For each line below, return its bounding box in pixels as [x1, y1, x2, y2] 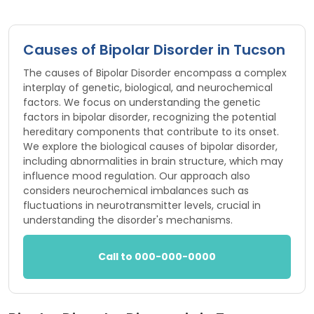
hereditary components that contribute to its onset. [23, 125, 279, 139]
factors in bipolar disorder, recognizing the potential [23, 110, 276, 125]
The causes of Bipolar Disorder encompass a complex [23, 66, 287, 81]
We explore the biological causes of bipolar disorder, [23, 139, 278, 154]
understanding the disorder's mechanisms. [23, 213, 233, 228]
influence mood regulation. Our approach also [23, 169, 250, 184]
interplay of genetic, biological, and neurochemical [23, 81, 273, 95]
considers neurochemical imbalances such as [23, 184, 249, 198]
